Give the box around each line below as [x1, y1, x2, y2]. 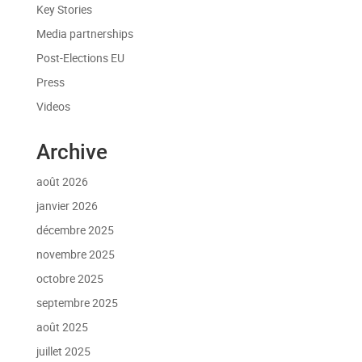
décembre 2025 [36, 221, 114, 238]
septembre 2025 [36, 294, 118, 310]
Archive [36, 139, 107, 164]
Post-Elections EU [36, 49, 124, 65]
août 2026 [36, 173, 88, 189]
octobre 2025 [36, 270, 103, 286]
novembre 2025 [36, 246, 115, 262]
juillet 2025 [36, 343, 90, 359]
